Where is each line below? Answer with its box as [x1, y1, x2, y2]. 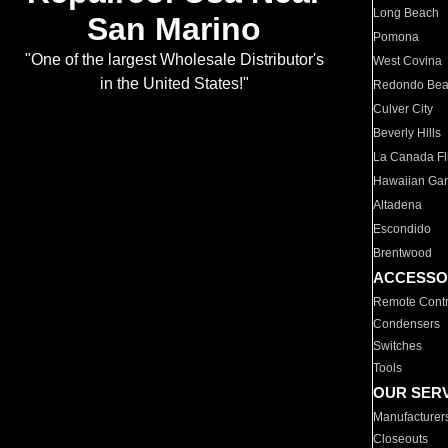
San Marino [87, 11, 261, 48]
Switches [373, 339, 423, 353]
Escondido [373, 222, 432, 236]
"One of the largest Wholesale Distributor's [24, 51, 324, 69]
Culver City [373, 102, 434, 116]
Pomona [373, 30, 420, 44]
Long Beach [373, 6, 440, 20]
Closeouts [373, 432, 429, 446]
